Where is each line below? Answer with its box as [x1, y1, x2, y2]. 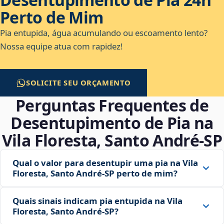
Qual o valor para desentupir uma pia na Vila [12, 157, 198, 169]
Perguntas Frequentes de [15, 94, 209, 116]
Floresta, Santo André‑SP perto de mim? [12, 167, 177, 179]
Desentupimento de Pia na [10, 112, 213, 134]
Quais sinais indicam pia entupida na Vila [12, 195, 182, 207]
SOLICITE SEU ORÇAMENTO [26, 77, 131, 88]
